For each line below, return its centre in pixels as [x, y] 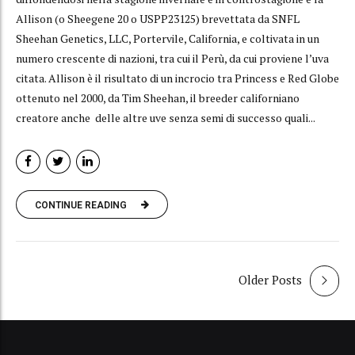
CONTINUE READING [81, 205]
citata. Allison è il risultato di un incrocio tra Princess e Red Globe [177, 78]
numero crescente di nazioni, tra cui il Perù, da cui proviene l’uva [172, 58]
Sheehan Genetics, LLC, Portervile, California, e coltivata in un [168, 38]
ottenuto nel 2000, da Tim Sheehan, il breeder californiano [158, 97]
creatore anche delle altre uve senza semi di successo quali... [166, 117]
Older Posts [270, 280]
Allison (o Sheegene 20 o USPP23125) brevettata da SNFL [158, 18]
